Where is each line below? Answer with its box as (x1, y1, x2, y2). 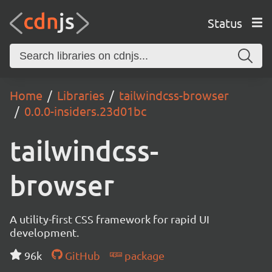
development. (10, 226, 79, 239)
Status (207, 15, 242, 30)
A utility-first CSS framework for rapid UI (10, 212, 209, 225)
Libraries (57, 87, 104, 103)
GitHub (62, 249, 100, 262)
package (121, 249, 165, 262)
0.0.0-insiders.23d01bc (24, 103, 146, 118)
